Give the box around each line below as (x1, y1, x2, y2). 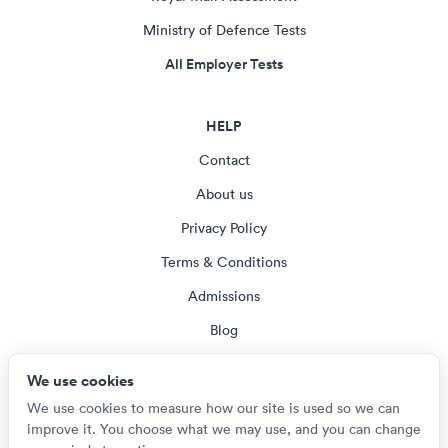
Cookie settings (174, 355, 274, 373)
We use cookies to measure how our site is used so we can (27, 399, 400, 417)
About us (195, 185, 253, 203)
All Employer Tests (165, 54, 283, 74)
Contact (198, 151, 250, 169)
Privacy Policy (181, 219, 267, 237)
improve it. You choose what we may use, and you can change (27, 420, 421, 438)
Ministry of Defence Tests (142, 21, 306, 39)
